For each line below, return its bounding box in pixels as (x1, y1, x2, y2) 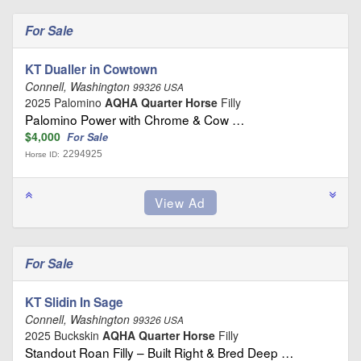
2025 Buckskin (25, 326, 102, 343)
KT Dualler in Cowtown (25, 60, 157, 78)
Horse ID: (25, 149, 60, 159)
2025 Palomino (25, 93, 105, 110)
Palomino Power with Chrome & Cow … (25, 110, 244, 128)
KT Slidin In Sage (25, 293, 123, 311)
